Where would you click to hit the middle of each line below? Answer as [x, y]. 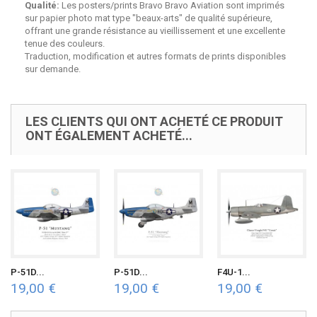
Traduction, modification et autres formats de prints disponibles [155, 56]
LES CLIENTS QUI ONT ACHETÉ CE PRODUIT [154, 121]
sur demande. [53, 69]
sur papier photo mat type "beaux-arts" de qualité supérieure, [149, 18]
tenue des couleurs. [65, 44]
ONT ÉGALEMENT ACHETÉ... [109, 136]
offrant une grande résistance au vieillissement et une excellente [155, 31]
